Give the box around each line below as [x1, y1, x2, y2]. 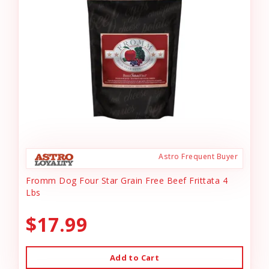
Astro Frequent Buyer [159, 151, 238, 162]
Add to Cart [109, 252, 160, 263]
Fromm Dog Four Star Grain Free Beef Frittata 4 [26, 175, 228, 186]
